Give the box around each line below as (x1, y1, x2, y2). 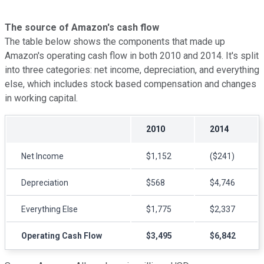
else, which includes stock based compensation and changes (5, 78, 256, 90)
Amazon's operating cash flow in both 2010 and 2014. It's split (5, 49, 259, 61)
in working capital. (5, 92, 78, 104)
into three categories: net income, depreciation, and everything (5, 64, 259, 75)
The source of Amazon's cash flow (5, 21, 159, 33)
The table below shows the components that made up (5, 35, 225, 47)
